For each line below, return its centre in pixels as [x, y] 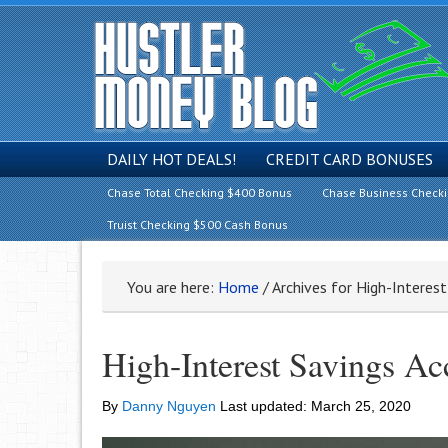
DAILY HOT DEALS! [171, 159]
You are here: [172, 287]
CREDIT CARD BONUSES [349, 159]
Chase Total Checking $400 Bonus [199, 192]
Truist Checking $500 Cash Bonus [197, 224]
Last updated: [263, 406]
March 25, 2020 [361, 406]
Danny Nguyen [169, 406]
